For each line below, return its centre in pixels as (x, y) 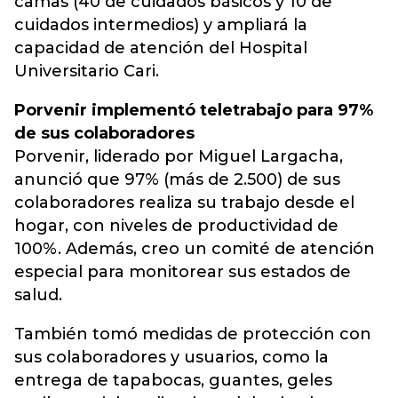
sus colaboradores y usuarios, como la (171, 358)
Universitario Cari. (87, 72)
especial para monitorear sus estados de (183, 272)
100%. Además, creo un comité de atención (195, 249)
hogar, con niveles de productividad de (176, 226)
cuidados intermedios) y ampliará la (161, 25)
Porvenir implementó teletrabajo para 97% (194, 111)
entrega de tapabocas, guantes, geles (173, 381)
